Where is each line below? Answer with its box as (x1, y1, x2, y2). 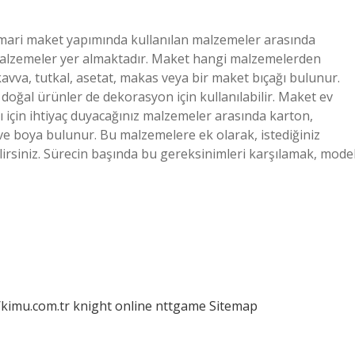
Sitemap (209, 297, 258, 315)
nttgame (155, 297, 206, 315)
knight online (73, 297, 152, 315)
